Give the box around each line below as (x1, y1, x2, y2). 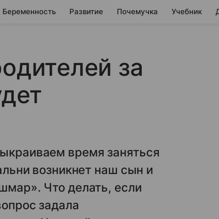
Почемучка (117, 7, 158, 16)
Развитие (69, 7, 103, 16)
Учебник (172, 7, 202, 16)
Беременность (2, 7, 56, 16)
